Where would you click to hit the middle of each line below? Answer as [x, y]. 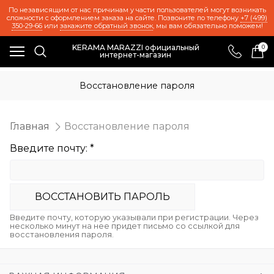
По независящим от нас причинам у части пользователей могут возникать [137, 10]
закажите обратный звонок [106, 26]
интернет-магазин [136, 55]
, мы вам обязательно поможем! [208, 26]
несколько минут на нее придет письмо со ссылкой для [125, 226]
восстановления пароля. [62, 234]
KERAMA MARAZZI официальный [135, 47]
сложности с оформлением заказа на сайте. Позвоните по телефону [124, 18]
